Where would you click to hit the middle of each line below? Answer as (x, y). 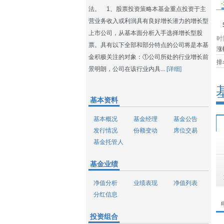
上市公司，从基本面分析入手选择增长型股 (145, 33)
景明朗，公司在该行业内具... (127, 69)
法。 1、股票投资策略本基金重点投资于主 (147, 9)
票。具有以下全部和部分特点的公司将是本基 (148, 45)
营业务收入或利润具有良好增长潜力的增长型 (148, 21)
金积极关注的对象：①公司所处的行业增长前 (148, 57)
